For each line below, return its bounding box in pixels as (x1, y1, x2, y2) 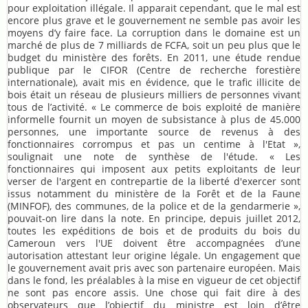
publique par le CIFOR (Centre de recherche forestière (8, 63, 300, 77)
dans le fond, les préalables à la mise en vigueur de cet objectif (8, 274, 300, 287)
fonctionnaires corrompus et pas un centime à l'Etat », (8, 137, 300, 151)
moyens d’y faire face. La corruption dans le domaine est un (8, 26, 300, 40)
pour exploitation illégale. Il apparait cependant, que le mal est (8, 1, 300, 15)
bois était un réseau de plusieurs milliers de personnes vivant (8, 88, 300, 102)
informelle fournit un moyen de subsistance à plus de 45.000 (8, 113, 300, 126)
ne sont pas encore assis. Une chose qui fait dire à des (8, 286, 300, 300)
